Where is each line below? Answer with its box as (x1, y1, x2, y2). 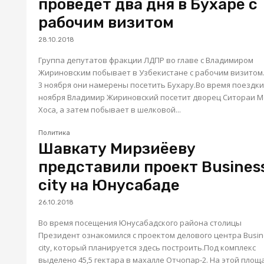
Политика (38, 128, 71, 137)
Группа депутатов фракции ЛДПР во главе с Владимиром (38, 55, 254, 65)
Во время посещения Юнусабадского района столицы (38, 217, 242, 228)
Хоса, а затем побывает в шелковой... (38, 104, 181, 115)
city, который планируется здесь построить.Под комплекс (38, 242, 256, 253)
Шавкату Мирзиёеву (38, 139, 196, 158)
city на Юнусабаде (38, 176, 180, 194)
